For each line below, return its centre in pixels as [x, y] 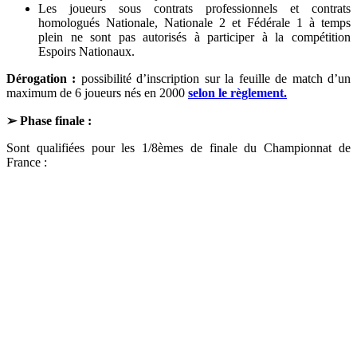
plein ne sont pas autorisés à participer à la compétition [194, 37]
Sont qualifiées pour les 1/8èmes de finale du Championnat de [178, 148]
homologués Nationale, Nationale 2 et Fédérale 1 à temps [194, 23]
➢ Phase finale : [51, 121]
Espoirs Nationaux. [86, 52]
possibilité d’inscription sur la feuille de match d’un [214, 79]
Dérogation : [41, 79]
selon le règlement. [237, 93]
